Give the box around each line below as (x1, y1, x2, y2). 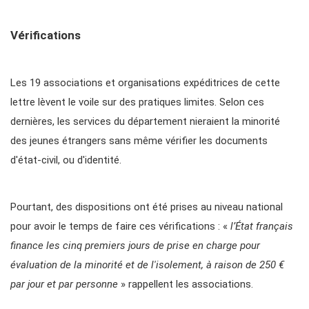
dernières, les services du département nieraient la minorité (10, 115, 280, 128)
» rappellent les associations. (118, 278, 256, 291)
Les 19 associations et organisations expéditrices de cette (10, 77, 280, 90)
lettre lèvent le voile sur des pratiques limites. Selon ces (10, 96, 264, 109)
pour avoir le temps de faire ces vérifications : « (10, 220, 230, 233)
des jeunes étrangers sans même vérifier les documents (10, 134, 268, 148)
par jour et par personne (10, 278, 118, 291)
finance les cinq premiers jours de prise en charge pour (10, 239, 260, 252)
